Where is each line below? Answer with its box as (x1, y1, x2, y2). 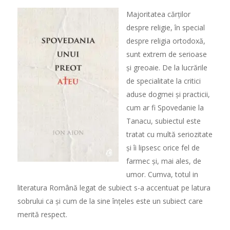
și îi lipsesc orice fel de (126, 142, 200, 152)
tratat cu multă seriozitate (126, 129, 213, 139)
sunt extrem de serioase (126, 49, 207, 59)
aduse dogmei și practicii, (126, 89, 210, 99)
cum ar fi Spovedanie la (126, 102, 204, 112)
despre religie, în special (126, 22, 205, 32)
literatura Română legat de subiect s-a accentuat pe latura (17, 182, 210, 193)
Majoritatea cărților (126, 9, 190, 19)
